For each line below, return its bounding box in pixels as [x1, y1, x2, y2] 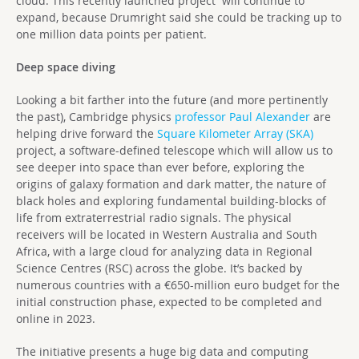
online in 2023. [16, 311, 95, 326]
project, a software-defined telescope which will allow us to [16, 143, 333, 158]
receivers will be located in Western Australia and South [16, 227, 317, 242]
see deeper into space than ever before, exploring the [16, 159, 305, 175]
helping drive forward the [16, 126, 157, 141]
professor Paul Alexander [175, 109, 310, 124]
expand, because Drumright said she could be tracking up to [16, 10, 341, 25]
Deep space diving [16, 59, 115, 75]
